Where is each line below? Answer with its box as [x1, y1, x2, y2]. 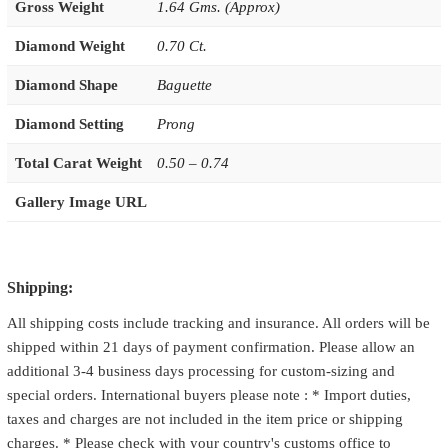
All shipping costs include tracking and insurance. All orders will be [6, 314, 430, 331]
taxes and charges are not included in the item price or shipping [6, 410, 403, 427]
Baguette [156, 77, 212, 94]
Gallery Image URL [14, 194, 147, 211]
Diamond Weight [14, 38, 125, 55]
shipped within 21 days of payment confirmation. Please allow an [6, 338, 415, 355]
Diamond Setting [14, 116, 124, 133]
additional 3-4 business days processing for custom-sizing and [6, 362, 395, 379]
